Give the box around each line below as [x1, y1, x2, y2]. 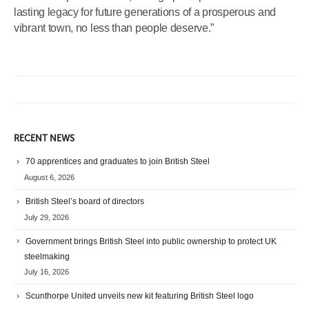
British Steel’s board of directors [26, 196, 144, 206]
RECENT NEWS [14, 132, 74, 143]
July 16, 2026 [24, 268, 69, 277]
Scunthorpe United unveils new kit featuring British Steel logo [26, 291, 254, 301]
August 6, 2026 [24, 172, 74, 181]
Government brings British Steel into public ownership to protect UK [26, 236, 277, 246]
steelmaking [24, 252, 70, 262]
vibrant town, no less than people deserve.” [14, 21, 215, 34]
